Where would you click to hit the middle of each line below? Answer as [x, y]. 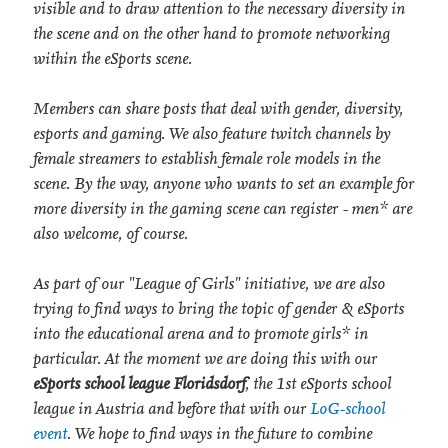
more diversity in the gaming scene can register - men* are [222, 209]
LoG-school [347, 409]
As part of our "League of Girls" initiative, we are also [209, 284]
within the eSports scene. [112, 59]
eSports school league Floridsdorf [139, 384]
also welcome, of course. [110, 234]
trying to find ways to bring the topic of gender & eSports [218, 309]
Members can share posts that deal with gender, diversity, [218, 109]
